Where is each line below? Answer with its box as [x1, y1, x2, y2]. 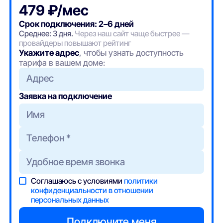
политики [124, 176, 158, 186]
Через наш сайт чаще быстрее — [75, 28, 190, 38]
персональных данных [31, 195, 110, 205]
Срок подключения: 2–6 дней [19, 18, 134, 29]
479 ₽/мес [19, 1, 89, 19]
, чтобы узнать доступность [79, 47, 184, 58]
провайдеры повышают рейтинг [19, 38, 132, 48]
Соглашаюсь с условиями [31, 176, 124, 186]
